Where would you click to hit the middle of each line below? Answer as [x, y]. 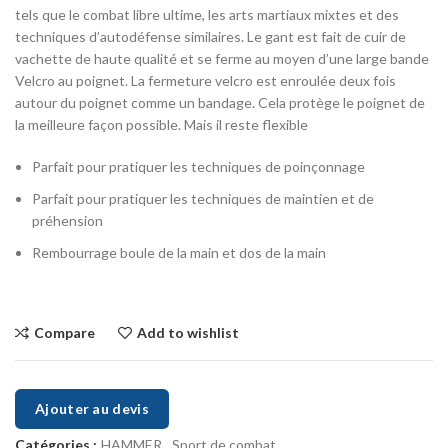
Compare [64, 333]
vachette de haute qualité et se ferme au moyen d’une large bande [222, 59]
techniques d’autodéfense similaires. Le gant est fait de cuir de [210, 37]
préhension [67, 221]
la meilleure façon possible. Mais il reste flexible [161, 125]
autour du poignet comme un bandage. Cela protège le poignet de [220, 103]
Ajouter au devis [92, 409]
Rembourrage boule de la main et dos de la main [179, 253]
